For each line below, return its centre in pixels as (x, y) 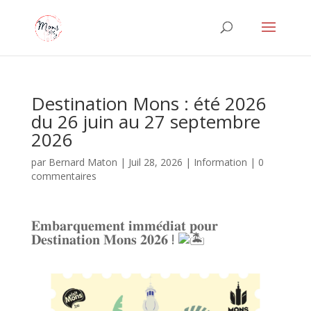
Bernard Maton (83, 162)
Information (220, 162)
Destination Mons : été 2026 (149, 103)
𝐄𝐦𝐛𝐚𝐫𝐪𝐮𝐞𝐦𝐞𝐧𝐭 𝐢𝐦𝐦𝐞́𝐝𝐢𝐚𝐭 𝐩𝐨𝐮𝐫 (124, 225)
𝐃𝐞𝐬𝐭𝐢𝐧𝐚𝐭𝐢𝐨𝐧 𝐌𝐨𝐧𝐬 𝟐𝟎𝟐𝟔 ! (104, 239)
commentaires (64, 176)
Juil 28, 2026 (155, 162)
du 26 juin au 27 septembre (145, 121)
